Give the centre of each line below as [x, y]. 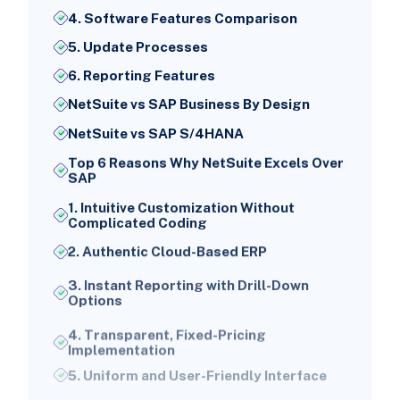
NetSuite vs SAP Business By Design [188, 104]
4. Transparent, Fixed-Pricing [167, 322]
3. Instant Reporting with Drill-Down [188, 279]
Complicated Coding [137, 221]
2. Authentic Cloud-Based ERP [167, 250]
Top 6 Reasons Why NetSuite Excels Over [205, 162]
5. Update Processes [137, 47]
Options [95, 294]
